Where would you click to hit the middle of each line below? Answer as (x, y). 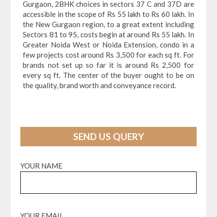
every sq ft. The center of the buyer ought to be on (108, 75)
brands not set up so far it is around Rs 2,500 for (108, 65)
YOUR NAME (42, 166)
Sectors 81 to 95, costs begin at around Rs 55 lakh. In (108, 34)
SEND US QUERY (108, 136)
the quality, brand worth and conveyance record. (100, 85)
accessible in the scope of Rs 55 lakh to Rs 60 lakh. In (108, 14)
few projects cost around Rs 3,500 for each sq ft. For (108, 54)
